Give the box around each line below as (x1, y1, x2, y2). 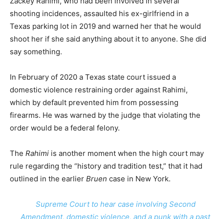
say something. (10, 47, 62, 56)
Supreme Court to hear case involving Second (35, 199, 196, 209)
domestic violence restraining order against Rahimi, (10, 85, 188, 94)
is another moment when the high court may (49, 149, 204, 158)
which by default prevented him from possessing (10, 98, 178, 107)
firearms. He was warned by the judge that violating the (10, 110, 200, 120)
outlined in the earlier (10, 174, 86, 183)
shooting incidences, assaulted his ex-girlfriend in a (10, 9, 189, 18)
